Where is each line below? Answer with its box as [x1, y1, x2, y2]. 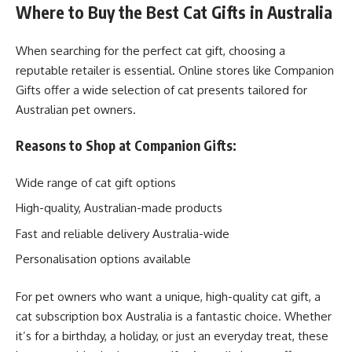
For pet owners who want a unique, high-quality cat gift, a [16, 288, 321, 304]
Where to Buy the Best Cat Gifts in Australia [16, 2, 332, 23]
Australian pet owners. [16, 101, 136, 117]
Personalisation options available [16, 251, 191, 266]
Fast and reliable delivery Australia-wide [16, 225, 229, 241]
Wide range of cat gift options [16, 174, 176, 190]
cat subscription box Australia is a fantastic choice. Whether [16, 308, 332, 324]
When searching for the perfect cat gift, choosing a [16, 42, 285, 58]
